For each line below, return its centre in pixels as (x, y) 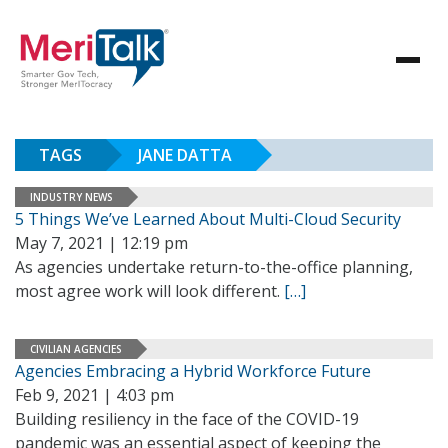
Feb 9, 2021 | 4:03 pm (94, 395)
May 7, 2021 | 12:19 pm (101, 243)
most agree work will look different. (149, 291)
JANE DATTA (185, 155)
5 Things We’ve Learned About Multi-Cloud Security (208, 219)
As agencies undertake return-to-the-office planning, (214, 267)
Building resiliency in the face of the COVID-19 (187, 419)
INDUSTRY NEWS (71, 196)
